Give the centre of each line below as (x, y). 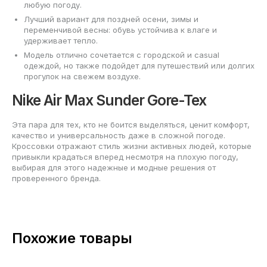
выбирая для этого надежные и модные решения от (114, 167)
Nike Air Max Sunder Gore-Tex (109, 100)
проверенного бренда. (56, 178)
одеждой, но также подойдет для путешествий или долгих (139, 65)
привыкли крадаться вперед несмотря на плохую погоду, (125, 156)
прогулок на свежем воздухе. (82, 76)
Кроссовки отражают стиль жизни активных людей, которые (132, 146)
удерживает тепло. (61, 40)
